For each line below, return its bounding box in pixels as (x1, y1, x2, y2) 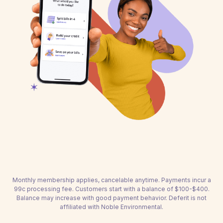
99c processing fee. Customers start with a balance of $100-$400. (13, 185, 210, 193)
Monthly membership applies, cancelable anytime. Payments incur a (12, 176, 211, 184)
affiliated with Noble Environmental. (60, 203, 163, 211)
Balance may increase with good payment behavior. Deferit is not (16, 194, 207, 202)
